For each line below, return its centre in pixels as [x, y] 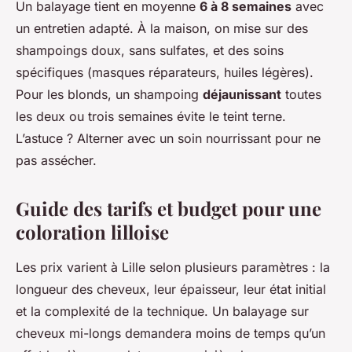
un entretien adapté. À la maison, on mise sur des [162, 29]
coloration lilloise [92, 232]
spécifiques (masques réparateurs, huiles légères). [165, 73]
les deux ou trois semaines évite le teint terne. [151, 117]
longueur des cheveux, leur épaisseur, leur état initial [171, 290]
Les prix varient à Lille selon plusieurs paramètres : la [173, 268]
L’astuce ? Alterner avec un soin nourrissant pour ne [168, 139]
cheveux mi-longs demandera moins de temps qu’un [170, 334]
